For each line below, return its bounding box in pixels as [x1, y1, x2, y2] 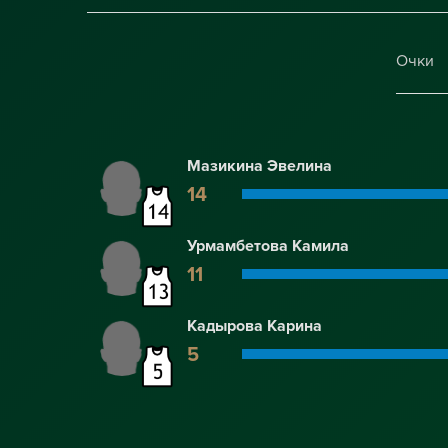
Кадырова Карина [187, 316, 322, 336]
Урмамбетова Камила [187, 236, 349, 256]
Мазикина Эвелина [187, 156, 332, 176]
